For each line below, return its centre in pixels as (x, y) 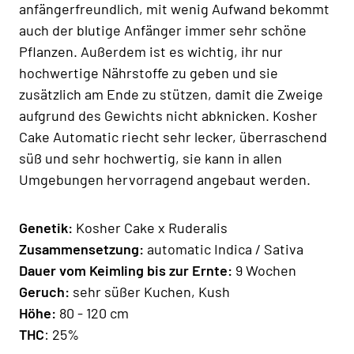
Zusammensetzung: (83, 249)
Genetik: (47, 227)
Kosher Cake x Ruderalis (152, 227)
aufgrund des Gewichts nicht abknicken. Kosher (168, 115)
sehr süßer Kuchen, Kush (151, 291)
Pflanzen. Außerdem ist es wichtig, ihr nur (151, 51)
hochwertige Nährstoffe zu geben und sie (149, 72)
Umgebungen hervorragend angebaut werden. (165, 179)
